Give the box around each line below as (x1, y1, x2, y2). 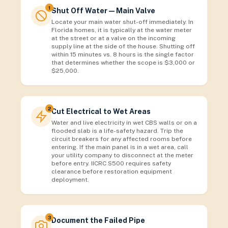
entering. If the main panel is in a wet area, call (51, 144, 188, 151)
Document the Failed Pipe (51, 216, 145, 224)
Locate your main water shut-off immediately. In (51, 18, 193, 25)
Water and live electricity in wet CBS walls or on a (51, 119, 197, 126)
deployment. (51, 176, 89, 183)
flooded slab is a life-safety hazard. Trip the (51, 127, 183, 134)
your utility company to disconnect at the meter (51, 152, 193, 159)
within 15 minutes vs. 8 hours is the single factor (51, 51, 194, 58)
